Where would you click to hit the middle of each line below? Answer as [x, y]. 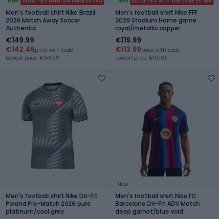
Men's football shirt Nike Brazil [51, 12]
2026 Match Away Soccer [43, 20]
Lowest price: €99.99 [142, 58]
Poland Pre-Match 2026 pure [48, 203]
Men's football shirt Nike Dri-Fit [52, 196]
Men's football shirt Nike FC [156, 196]
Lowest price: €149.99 [33, 58]
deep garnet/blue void [149, 211]
